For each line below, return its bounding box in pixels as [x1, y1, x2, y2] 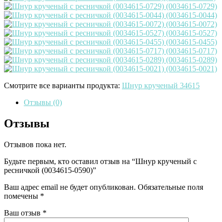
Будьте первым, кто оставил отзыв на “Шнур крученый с [4, 157, 197, 166]
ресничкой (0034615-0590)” [4, 166, 96, 175]
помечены [4, 192, 40, 201]
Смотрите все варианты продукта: [4, 81, 122, 90]
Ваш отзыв [4, 209, 43, 218]
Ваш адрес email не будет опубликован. [4, 183, 136, 192]
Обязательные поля [138, 183, 203, 192]
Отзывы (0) [24, 98, 62, 107]
